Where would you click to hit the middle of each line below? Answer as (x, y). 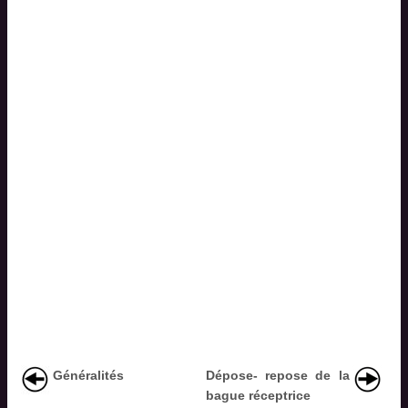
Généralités (88, 375)
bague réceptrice (258, 395)
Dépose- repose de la (277, 375)
